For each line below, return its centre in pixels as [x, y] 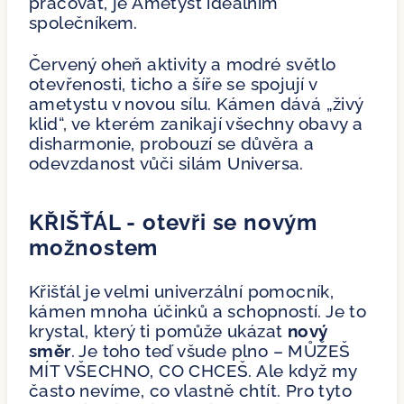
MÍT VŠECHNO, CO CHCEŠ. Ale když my [193, 370]
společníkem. [83, 22]
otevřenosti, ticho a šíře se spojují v [173, 83]
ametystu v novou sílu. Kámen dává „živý [196, 103]
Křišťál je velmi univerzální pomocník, [182, 291]
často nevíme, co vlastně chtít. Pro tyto [190, 390]
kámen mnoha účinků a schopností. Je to [198, 311]
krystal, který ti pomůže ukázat [158, 331]
